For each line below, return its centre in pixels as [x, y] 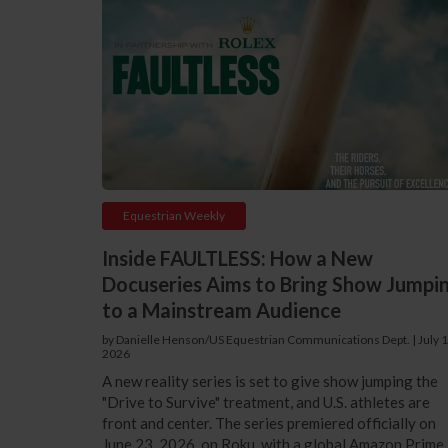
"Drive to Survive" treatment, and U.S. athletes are [265, 401]
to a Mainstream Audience [221, 309]
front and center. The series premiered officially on [268, 422]
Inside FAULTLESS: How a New [237, 257]
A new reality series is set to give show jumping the [269, 380]
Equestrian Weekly [173, 215]
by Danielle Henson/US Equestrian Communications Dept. [255, 339]
